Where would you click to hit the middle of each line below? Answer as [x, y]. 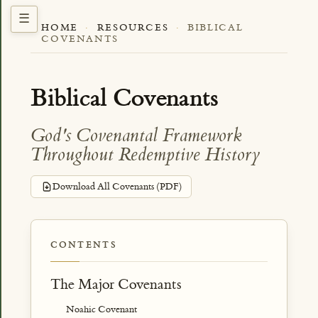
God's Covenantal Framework [136, 136]
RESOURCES [133, 27]
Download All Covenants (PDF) [117, 187]
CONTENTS [83, 245]
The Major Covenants [116, 285]
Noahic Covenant [102, 309]
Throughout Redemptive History [146, 155]
